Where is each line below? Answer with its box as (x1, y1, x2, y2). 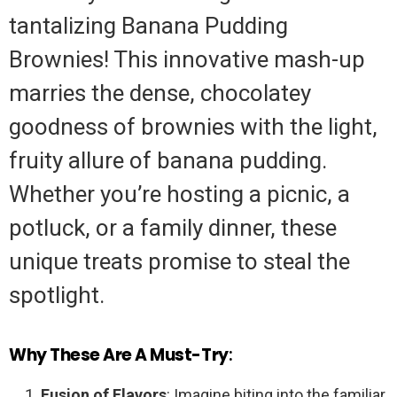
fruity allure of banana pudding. (9, 147, 327, 175)
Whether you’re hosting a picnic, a (9, 181, 350, 208)
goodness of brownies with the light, (9, 113, 378, 141)
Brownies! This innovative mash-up (9, 46, 365, 74)
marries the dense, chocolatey (9, 80, 311, 107)
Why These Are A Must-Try (9, 343, 229, 368)
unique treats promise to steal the (9, 248, 350, 276)
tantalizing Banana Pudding (9, 12, 288, 40)
